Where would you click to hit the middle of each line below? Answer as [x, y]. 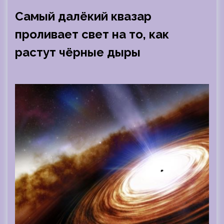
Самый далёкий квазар [83, 16]
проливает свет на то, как [92, 34]
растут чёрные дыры [78, 52]
